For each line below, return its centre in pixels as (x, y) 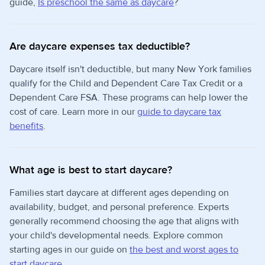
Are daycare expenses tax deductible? (100, 46)
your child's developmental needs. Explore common (116, 235)
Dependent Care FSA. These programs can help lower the (129, 97)
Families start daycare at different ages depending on (119, 193)
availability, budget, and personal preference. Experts (119, 207)
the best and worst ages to (184, 249)
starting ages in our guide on (70, 249)
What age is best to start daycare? (91, 170)
